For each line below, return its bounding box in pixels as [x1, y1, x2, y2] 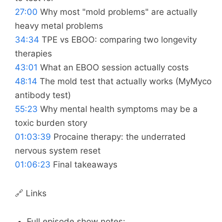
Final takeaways [51, 160, 117, 170]
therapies [15, 49, 52, 59]
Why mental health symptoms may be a [38, 104, 198, 114]
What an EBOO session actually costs [38, 62, 189, 73]
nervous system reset [15, 146, 101, 156]
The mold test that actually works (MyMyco [37, 76, 212, 87]
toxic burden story [15, 118, 87, 128]
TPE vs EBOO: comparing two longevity [39, 35, 197, 45]
